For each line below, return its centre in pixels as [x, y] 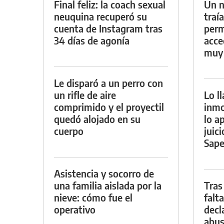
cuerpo [69, 130]
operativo [75, 209]
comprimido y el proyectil [109, 106]
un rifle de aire [85, 94]
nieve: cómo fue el [93, 197]
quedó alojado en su [97, 118]
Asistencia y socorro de [104, 173]
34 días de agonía [92, 40]
